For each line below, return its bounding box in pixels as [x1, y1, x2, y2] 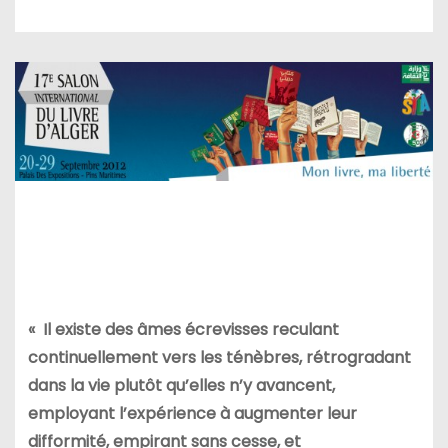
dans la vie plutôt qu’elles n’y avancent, [27, 373, 335, 397]
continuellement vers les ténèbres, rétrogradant [27, 345, 411, 369]
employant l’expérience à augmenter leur [27, 401, 357, 425]
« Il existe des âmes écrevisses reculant [27, 317, 339, 341]
